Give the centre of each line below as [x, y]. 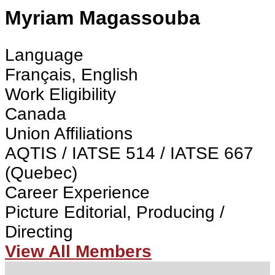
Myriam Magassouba [103, 17]
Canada [36, 114]
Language [44, 55]
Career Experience [77, 193]
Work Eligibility [60, 95]
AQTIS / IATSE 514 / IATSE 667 [129, 153]
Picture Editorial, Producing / [115, 212]
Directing [39, 232]
